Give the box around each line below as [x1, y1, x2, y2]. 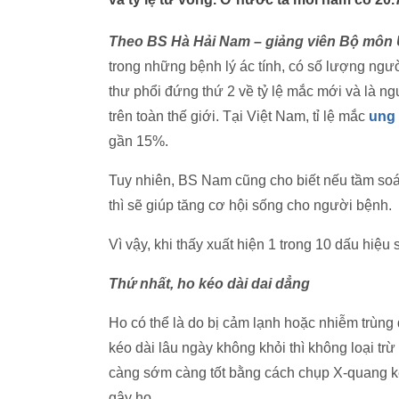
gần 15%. [109, 134, 168, 149]
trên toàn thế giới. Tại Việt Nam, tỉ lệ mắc [109, 109, 369, 124]
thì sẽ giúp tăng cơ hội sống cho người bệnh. [109, 198, 392, 213]
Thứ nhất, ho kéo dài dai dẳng [109, 276, 310, 291]
